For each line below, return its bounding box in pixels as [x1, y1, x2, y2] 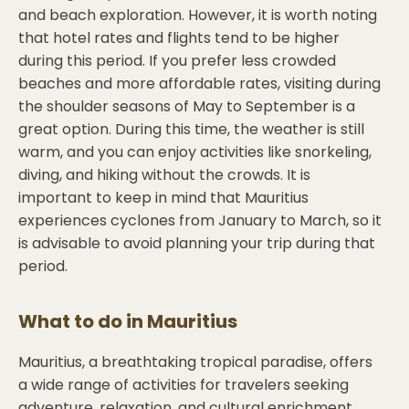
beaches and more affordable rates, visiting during [18, 73, 381, 94]
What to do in [18, 309, 147, 334]
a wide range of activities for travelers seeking [18, 374, 349, 395]
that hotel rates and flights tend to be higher [18, 27, 340, 48]
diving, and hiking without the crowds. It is [18, 164, 310, 185]
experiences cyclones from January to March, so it [18, 210, 382, 231]
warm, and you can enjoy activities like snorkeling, [18, 142, 372, 163]
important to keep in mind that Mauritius [18, 187, 309, 208]
